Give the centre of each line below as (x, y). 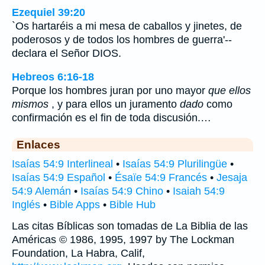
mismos (30, 104)
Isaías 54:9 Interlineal (62, 164)
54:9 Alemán (41, 191)
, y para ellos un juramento (114, 104)
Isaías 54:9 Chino (122, 191)
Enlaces (38, 145)
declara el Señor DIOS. (67, 53)
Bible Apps (75, 205)
